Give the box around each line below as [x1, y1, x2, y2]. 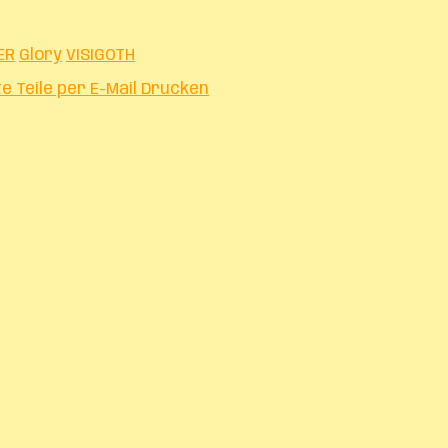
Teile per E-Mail [16, 80, 137, 98]
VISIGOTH [66, 46, 135, 64]
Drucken [141, 80, 209, 98]
